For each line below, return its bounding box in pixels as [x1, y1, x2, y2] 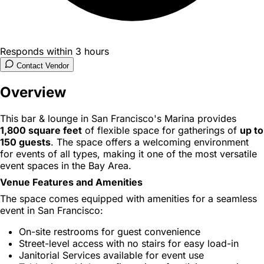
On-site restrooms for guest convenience [19, 225, 200, 237]
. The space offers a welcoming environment [51, 136, 249, 148]
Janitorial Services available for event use [19, 249, 204, 261]
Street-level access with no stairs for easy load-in [19, 237, 239, 249]
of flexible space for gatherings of [82, 124, 240, 136]
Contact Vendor [16, 61, 69, 70]
